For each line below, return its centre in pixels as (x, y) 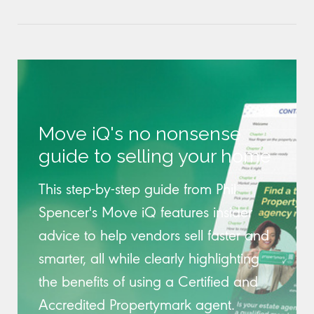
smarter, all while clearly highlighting (149, 258)
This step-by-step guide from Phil (137, 189)
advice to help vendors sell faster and (154, 235)
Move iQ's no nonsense (140, 134)
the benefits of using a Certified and (148, 281)
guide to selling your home (155, 156)
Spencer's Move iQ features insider (145, 212)
